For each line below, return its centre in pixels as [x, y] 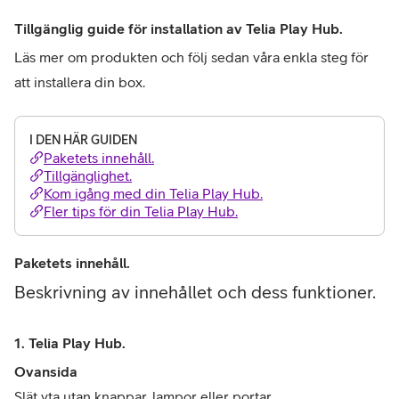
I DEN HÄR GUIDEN [83, 140]
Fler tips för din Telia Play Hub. [141, 211]
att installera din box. [80, 82]
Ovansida [46, 371]
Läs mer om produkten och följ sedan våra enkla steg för [191, 57]
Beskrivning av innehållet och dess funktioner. [195, 292]
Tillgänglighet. [88, 175]
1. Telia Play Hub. [70, 343]
